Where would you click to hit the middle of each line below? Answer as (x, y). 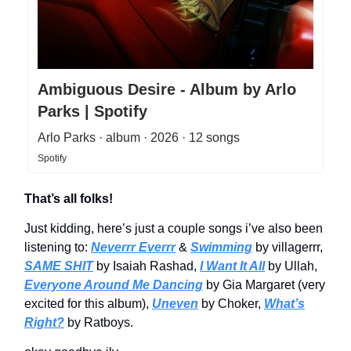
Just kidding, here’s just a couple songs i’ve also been (174, 228)
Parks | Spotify (92, 111)
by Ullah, (291, 266)
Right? (44, 322)
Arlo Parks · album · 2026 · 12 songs (139, 137)
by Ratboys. (99, 322)
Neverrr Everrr (133, 247)
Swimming (221, 247)
